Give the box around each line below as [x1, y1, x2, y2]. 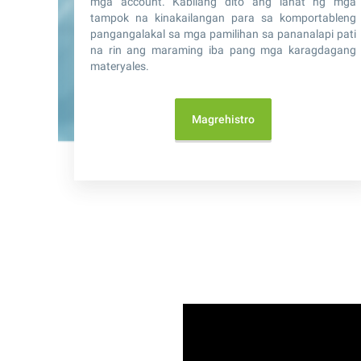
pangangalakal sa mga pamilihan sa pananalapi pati [90, 27, 356, 40]
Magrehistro [192, 112, 255, 126]
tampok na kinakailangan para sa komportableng [90, 10, 356, 24]
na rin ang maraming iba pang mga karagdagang [90, 43, 356, 56]
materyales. [90, 59, 149, 73]
